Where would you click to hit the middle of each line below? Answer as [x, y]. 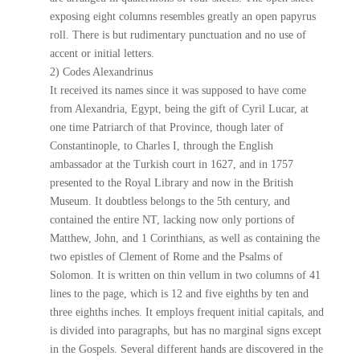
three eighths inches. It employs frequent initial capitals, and [187, 312]
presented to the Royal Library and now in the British [172, 183]
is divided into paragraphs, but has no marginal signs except [186, 331]
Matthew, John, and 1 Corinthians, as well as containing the [185, 238]
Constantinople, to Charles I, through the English [162, 146]
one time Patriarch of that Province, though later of [167, 127]
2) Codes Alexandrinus [102, 72]
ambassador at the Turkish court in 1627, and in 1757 [172, 164]
